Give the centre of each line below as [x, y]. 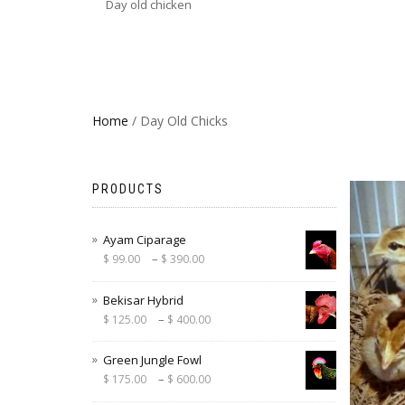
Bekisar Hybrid [143, 300]
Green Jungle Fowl [152, 360]
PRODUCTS [128, 189]
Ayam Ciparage [145, 240]
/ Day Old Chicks [178, 121]
